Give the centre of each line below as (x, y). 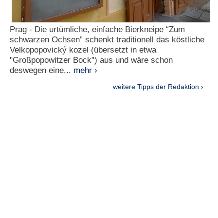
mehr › (85, 71)
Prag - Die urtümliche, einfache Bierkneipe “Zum (97, 30)
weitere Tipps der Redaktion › (158, 86)
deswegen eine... (42, 71)
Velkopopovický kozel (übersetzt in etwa (83, 50)
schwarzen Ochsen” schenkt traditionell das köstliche (107, 40)
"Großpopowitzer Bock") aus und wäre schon (91, 60)
